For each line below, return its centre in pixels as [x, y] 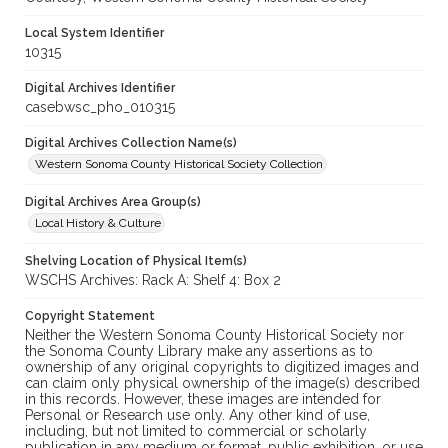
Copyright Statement [90, 316]
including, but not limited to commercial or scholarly [196, 431]
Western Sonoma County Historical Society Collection [179, 164]
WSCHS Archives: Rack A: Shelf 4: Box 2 [153, 280]
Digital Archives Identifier [100, 88]
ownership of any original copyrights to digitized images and [222, 367]
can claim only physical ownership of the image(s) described [222, 383]
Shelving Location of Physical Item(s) [136, 261]
